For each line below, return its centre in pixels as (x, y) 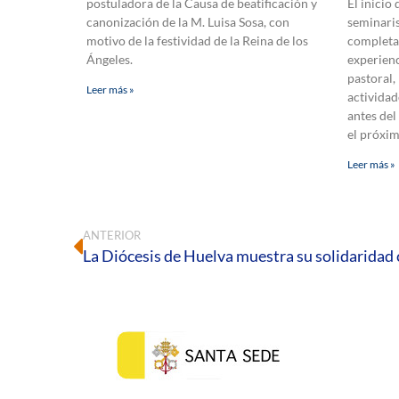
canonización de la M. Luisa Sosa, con (188, 22)
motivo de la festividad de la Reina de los (197, 41)
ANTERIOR (112, 236)
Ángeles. (110, 60)
